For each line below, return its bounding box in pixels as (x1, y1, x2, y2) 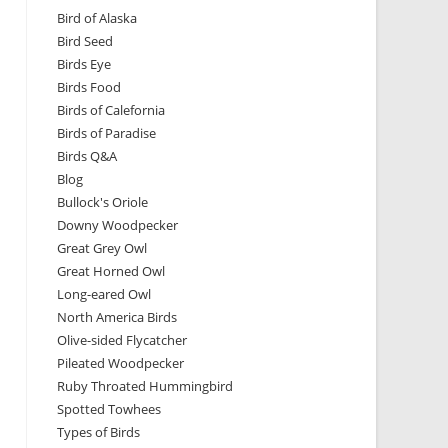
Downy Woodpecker (56, 216, 178, 234)
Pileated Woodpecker (56, 354, 184, 372)
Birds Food (56, 78, 121, 96)
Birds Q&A (56, 147, 117, 165)
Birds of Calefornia (56, 101, 165, 119)
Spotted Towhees (56, 400, 161, 418)
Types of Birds (56, 423, 140, 441)
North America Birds (56, 308, 177, 326)
